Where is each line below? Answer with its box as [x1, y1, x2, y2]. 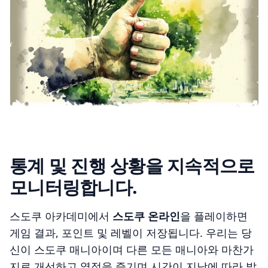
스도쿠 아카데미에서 [10, 209, 112, 224]
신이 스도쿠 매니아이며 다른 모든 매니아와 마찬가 [10, 242, 254, 257]
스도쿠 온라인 [112, 209, 180, 224]
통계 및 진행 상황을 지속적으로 [10, 153, 255, 178]
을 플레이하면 [180, 209, 248, 224]
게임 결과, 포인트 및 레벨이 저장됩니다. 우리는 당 [10, 226, 252, 240]
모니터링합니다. [10, 175, 137, 200]
